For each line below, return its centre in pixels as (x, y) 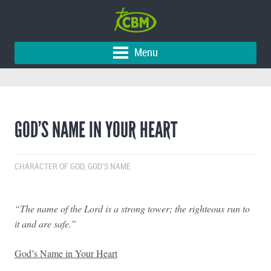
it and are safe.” (45, 223)
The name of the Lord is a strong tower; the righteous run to (135, 208)
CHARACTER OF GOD (49, 166)
